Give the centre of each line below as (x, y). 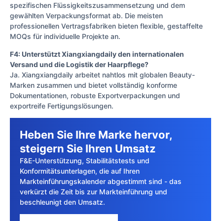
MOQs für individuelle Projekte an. (65, 37)
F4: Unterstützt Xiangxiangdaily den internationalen (97, 54)
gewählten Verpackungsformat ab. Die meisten (86, 16)
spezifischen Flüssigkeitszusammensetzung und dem (97, 5)
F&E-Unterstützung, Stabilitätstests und (85, 161)
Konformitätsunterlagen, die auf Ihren (80, 171)
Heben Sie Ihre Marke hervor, (96, 135)
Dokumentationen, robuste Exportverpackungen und (95, 95)
